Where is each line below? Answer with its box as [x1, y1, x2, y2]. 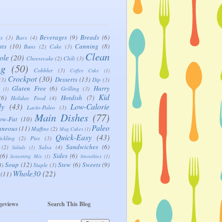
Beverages [40, 32, 67, 42]
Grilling [60, 84, 79, 92]
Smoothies [80, 152, 102, 160]
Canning [75, 41, 99, 51]
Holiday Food [10, 93, 46, 102]
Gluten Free [12, 83, 46, 93]
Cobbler [34, 65, 54, 74]
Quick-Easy [55, 131, 92, 142]
